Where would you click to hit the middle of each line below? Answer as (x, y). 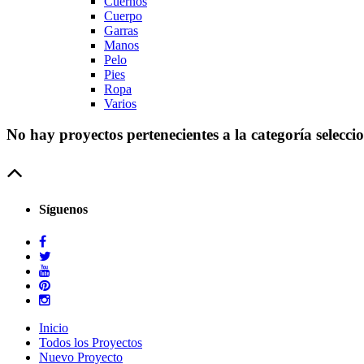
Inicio (54, 327)
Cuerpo (123, 15)
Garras (121, 30)
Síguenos (63, 210)
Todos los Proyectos (91, 342)
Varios (120, 103)
